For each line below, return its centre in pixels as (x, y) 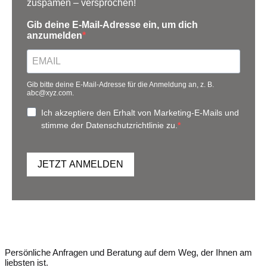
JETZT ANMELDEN (80, 164)
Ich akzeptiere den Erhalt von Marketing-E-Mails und (140, 112)
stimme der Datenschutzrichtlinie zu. (109, 125)
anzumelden (55, 35)
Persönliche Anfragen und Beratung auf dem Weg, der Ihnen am (128, 252)
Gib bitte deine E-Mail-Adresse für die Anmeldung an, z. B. (120, 84)
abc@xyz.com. (50, 93)
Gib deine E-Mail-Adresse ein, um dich (112, 24)
